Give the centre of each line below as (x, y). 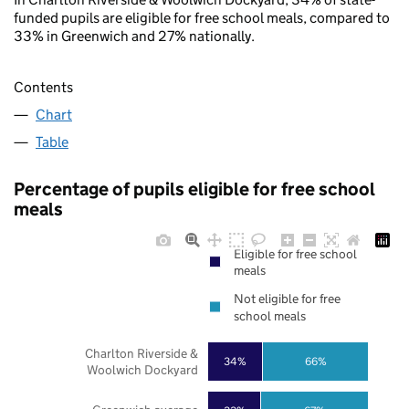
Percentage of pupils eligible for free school (194, 189)
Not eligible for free (287, 299)
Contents (43, 88)
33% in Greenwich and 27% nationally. (134, 36)
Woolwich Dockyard (142, 370)
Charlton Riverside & (141, 353)
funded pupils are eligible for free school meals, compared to (202, 18)
